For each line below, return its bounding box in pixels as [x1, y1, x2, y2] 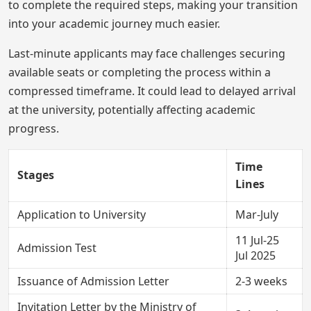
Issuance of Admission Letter [17, 273, 169, 289]
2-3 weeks [235, 273, 287, 289]
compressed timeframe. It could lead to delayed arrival [8, 83, 296, 99]
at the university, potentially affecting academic [8, 101, 255, 117]
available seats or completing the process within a [8, 64, 271, 80]
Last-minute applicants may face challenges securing [8, 45, 285, 61]
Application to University [17, 206, 146, 222]
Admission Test [17, 239, 96, 255]
